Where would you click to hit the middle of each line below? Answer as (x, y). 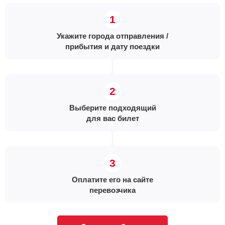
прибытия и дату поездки (113, 46)
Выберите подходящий (113, 108)
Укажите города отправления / (113, 36)
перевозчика (113, 190)
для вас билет (113, 118)
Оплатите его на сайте (113, 180)
